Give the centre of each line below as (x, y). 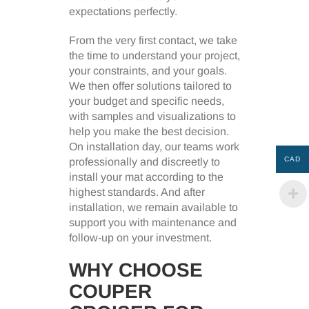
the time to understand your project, (154, 55)
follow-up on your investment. (140, 237)
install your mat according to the (146, 177)
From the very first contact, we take (153, 40)
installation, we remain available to (153, 207)
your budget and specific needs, (147, 101)
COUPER (110, 291)
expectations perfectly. (123, 11)
